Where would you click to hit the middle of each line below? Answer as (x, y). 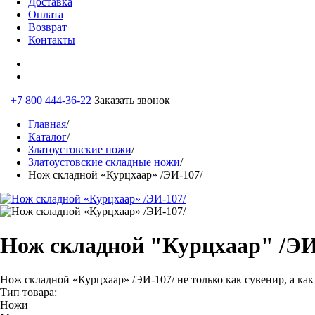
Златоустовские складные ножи (104, 162)
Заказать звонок (132, 100)
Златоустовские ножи (80, 149)
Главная (47, 124)
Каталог (47, 137)
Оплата (46, 14)
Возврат (47, 27)
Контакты (52, 40)
